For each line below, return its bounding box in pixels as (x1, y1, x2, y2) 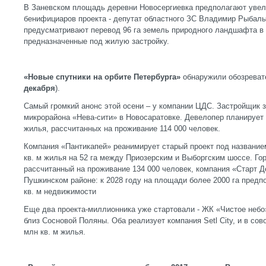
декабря (24, 84, 55, 93)
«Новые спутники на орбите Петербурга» (24, 72, 180, 81)
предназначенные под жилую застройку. (24, 37, 169, 46)
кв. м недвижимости (24, 187, 96, 196)
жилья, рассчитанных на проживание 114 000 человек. (24, 124, 220, 133)
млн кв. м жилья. (24, 227, 85, 236)
